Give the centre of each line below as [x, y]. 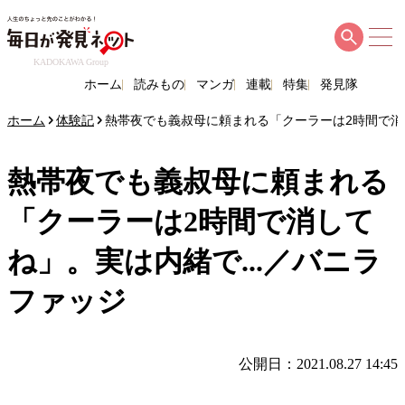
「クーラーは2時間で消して [191, 221]
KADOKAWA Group [71, 62]
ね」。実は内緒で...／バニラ [194, 261]
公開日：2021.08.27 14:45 [318, 364]
